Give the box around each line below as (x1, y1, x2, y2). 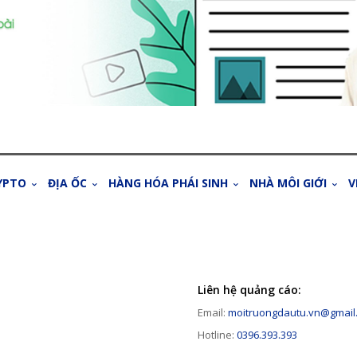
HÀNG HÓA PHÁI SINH (108, 175, 228, 191)
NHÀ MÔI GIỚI (249, 175, 327, 191)
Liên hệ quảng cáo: (198, 281, 301, 297)
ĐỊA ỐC (47, 175, 87, 191)
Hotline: (198, 327, 237, 342)
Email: (198, 304, 228, 320)
